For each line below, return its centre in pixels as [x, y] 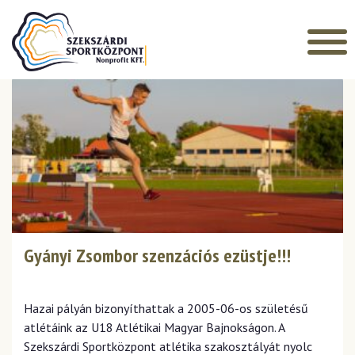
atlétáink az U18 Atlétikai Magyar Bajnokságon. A [154, 327]
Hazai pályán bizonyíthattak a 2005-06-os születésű [166, 308]
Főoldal [28, 27]
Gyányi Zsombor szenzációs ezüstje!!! [157, 256]
